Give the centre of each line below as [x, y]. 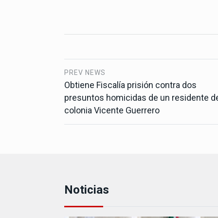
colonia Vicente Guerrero [112, 110]
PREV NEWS [85, 72]
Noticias [87, 190]
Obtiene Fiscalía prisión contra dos [130, 85]
